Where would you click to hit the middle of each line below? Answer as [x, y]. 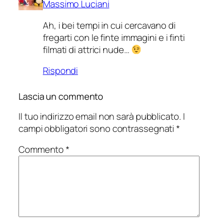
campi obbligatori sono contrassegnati [98, 128]
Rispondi [61, 71]
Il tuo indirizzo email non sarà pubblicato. [100, 116]
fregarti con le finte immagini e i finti [114, 37]
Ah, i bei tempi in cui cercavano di [109, 25]
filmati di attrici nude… [87, 49]
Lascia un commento [61, 97]
